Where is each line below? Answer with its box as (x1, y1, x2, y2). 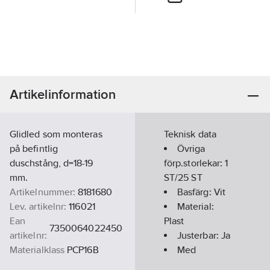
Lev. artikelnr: (10, 201, 67, 212)
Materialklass (10, 244, 65, 256)
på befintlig (10, 143, 58, 154)
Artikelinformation (10, 87, 116, 102)
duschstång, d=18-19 (10, 157, 93, 169)
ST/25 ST (164, 172, 202, 183)
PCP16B (67, 244, 99, 256)
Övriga (177, 143, 206, 154)
